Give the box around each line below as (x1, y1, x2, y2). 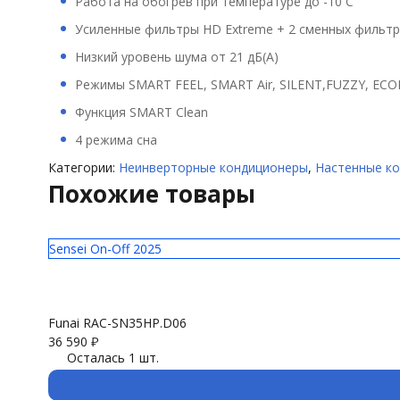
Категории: (47, 158, 119, 176)
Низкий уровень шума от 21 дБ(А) (74, 47, 279, 65)
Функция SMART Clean (74, 103, 208, 121)
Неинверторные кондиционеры (118, 158, 308, 176)
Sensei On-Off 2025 (48, 239, 162, 257)
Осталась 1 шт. (66, 348, 159, 366)
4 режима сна (74, 130, 157, 148)
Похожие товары (47, 177, 255, 210)
